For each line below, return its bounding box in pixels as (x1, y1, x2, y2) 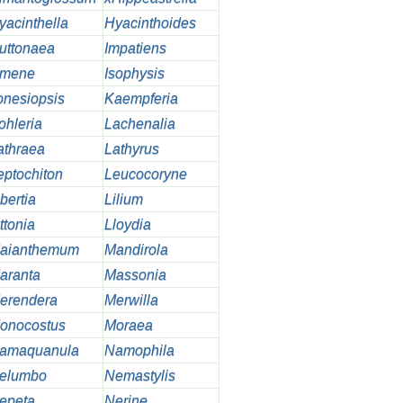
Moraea (103, 318, 153, 334)
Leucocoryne (103, 166, 187, 183)
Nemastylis (103, 368, 175, 384)
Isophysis (103, 66, 165, 82)
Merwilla (103, 292, 158, 309)
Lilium (103, 192, 143, 208)
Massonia (103, 267, 166, 283)
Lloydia (103, 217, 151, 233)
